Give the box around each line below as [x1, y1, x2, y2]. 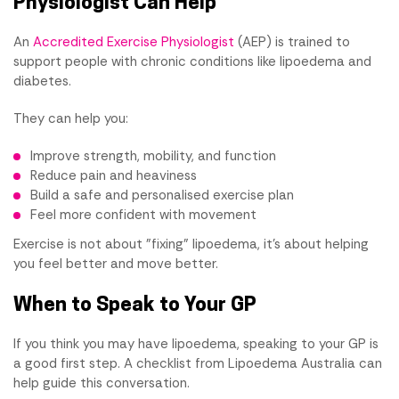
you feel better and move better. [13, 254, 218, 273]
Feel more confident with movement [30, 205, 256, 224]
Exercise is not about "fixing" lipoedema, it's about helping [13, 234, 369, 253]
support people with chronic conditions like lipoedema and [13, 52, 371, 70]
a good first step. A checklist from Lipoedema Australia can [13, 354, 382, 372]
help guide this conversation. [13, 373, 190, 392]
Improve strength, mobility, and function [30, 146, 276, 165]
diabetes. [13, 71, 71, 90]
